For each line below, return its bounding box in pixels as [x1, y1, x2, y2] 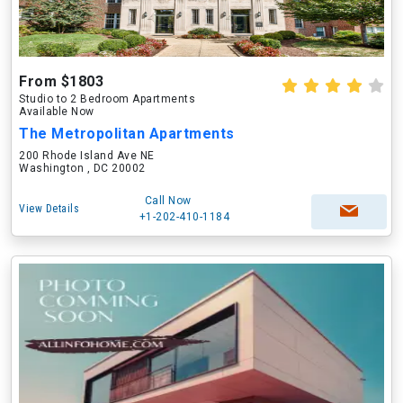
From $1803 [19, 73, 103, 90]
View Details [19, 202, 79, 215]
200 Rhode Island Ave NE [19, 149, 155, 162]
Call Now [144, 194, 192, 207]
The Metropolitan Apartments [19, 125, 235, 142]
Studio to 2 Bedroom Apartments [19, 93, 195, 105]
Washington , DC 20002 [19, 162, 146, 175]
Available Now [19, 105, 94, 118]
